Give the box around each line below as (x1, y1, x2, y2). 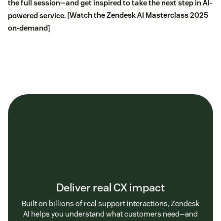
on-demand (8, 23, 48, 33)
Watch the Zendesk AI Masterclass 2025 (70, 10, 208, 20)
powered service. (8, 10, 66, 20)
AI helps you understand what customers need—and (23, 209, 198, 219)
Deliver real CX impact (56, 180, 165, 194)
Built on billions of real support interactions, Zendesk (21, 198, 200, 208)
